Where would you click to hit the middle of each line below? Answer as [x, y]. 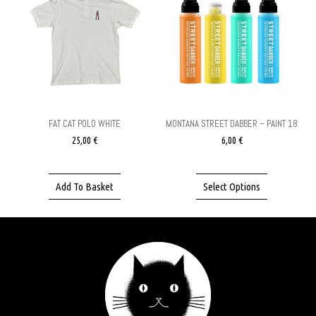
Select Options [232, 186]
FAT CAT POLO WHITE [84, 123]
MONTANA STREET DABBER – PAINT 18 [232, 123]
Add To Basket [84, 186]
